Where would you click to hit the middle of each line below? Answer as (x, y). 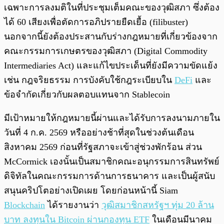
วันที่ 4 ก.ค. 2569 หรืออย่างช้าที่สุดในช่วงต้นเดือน (99, 133)
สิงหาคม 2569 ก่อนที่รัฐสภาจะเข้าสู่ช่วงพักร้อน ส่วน (103, 147)
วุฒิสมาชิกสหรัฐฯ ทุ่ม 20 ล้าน (158, 205)
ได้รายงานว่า (73, 205)
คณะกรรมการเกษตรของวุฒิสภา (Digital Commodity (106, 51)
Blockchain (24, 205)
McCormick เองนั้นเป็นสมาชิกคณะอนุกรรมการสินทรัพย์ (112, 162)
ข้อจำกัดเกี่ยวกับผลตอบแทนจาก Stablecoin (87, 95)
